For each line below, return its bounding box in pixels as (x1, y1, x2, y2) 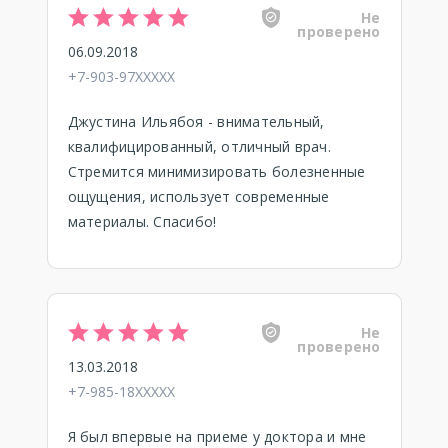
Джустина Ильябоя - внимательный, (67, 112, 325, 131)
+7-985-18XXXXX (67, 382, 175, 401)
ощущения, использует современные (67, 187, 330, 206)
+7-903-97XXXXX (67, 67, 175, 86)
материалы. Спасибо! (67, 212, 217, 231)
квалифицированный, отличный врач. (67, 137, 331, 156)
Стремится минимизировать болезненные (67, 162, 366, 181)
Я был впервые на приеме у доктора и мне (67, 427, 367, 446)
